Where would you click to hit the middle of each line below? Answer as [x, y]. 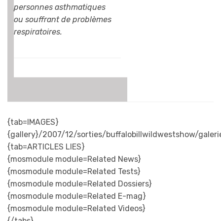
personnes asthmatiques [60, 7]
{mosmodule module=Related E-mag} [77, 196]
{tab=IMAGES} [33, 122]
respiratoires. [38, 32]
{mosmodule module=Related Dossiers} [80, 184]
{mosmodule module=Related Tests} [74, 172]
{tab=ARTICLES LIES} [46, 147]
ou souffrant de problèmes [63, 20]
